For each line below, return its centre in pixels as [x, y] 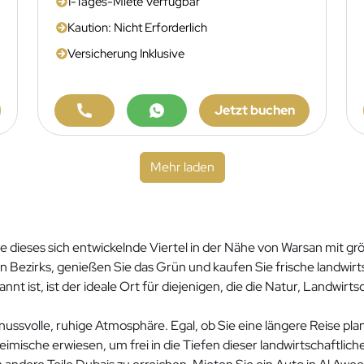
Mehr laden [182, 167]
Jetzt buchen [254, 110]
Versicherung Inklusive [126, 54]
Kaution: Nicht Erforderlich [137, 28]
